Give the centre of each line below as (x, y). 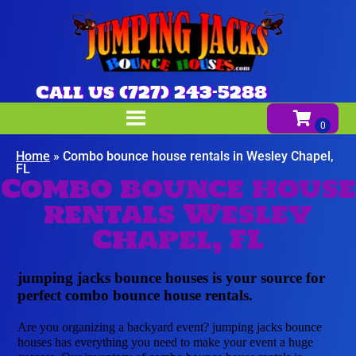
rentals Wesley (178, 213)
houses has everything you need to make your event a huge (166, 342)
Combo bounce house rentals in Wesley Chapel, (198, 156)
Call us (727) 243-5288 (151, 92)
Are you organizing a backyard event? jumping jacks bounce (170, 327)
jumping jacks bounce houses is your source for (172, 278)
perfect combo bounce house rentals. (135, 296)
